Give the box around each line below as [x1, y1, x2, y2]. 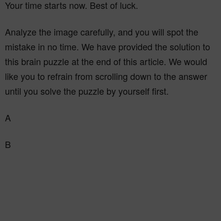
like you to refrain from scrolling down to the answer [5, 70, 207, 82]
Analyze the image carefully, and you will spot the [5, 25, 198, 38]
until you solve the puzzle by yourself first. [5, 84, 169, 97]
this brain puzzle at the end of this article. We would [5, 55, 207, 68]
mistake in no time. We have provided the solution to [5, 40, 210, 53]
